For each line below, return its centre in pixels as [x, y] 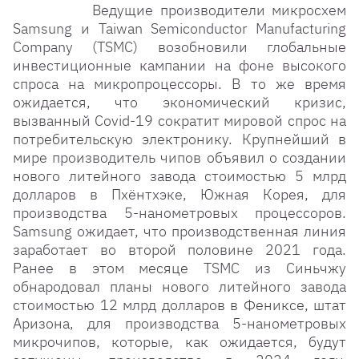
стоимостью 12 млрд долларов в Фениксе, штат [179, 305]
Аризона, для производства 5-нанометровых [179, 323]
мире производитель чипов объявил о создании [179, 157]
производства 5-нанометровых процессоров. [179, 213]
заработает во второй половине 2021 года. [179, 250]
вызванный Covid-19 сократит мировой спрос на [179, 121]
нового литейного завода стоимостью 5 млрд [179, 176]
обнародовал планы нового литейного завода [179, 286]
